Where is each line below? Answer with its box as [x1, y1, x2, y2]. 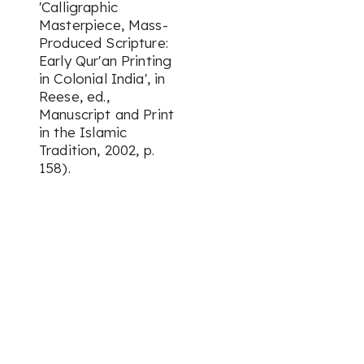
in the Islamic [39, 123, 128, 141]
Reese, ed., [39, 88, 110, 105]
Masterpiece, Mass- [39, 16, 168, 33]
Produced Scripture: [39, 34, 168, 51]
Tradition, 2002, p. [39, 141, 154, 158]
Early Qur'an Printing [39, 52, 172, 69]
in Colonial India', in [39, 70, 166, 87]
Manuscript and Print [39, 106, 174, 123]
